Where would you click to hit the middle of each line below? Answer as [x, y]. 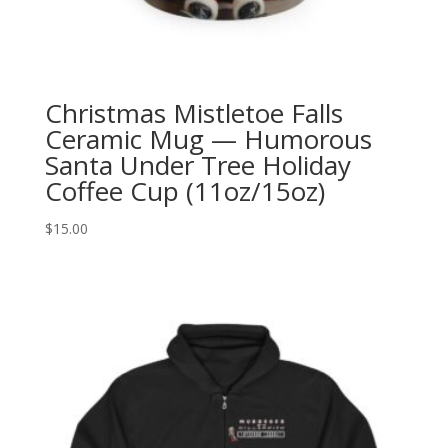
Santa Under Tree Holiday [197, 164]
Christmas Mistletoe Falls [193, 112]
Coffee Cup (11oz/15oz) [184, 190]
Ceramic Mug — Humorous [208, 138]
